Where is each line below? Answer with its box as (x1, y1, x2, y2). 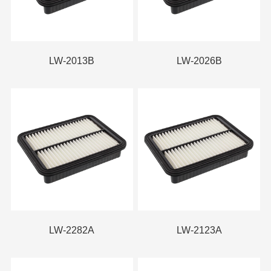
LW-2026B (176, 56, 222, 67)
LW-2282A (49, 225, 95, 236)
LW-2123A (176, 225, 222, 236)
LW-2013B (49, 56, 95, 67)
